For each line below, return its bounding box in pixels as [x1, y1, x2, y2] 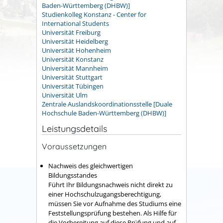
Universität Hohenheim [42, 45, 111, 55]
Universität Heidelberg [42, 36, 108, 46]
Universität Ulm [42, 90, 88, 100]
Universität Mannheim [42, 63, 108, 73]
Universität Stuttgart [42, 72, 103, 82]
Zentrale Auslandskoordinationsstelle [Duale [42, 99, 172, 109]
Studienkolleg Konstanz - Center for [42, 9, 146, 19]
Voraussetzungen [42, 141, 107, 152]
